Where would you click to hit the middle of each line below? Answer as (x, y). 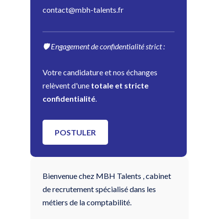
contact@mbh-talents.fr (83, 9)
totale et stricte (120, 85)
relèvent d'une (67, 85)
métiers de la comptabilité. (87, 202)
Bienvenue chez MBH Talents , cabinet (107, 175)
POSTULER (75, 132)
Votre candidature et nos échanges (100, 72)
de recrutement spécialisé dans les (99, 189)
